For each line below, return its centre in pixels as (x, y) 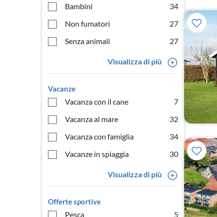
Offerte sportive (74, 201)
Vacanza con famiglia (99, 136)
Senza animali (87, 41)
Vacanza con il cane (97, 101)
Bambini (79, 6)
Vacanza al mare (92, 119)
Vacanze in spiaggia (97, 154)
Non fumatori (87, 23)
